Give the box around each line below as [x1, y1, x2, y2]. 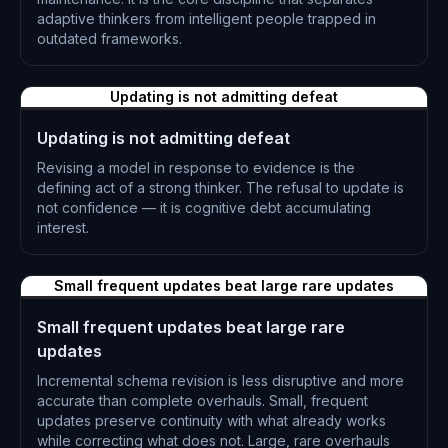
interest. [37, 219, 89, 236]
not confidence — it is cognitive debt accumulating [37, 199, 371, 216]
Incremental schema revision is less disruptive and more [37, 372, 404, 389]
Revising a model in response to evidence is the [37, 159, 355, 176]
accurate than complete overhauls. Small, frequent [37, 392, 368, 409]
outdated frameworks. [37, 30, 182, 47]
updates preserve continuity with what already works [37, 412, 386, 429]
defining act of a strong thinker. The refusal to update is [37, 179, 404, 196]
